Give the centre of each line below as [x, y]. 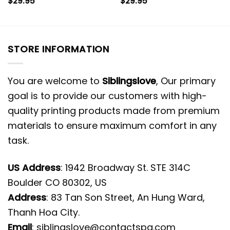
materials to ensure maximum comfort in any [112, 126]
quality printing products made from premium [114, 111]
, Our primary [186, 81]
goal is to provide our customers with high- [107, 96]
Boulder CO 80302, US [57, 182]
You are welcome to [55, 81]
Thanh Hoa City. [44, 212]
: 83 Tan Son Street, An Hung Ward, [126, 197]
